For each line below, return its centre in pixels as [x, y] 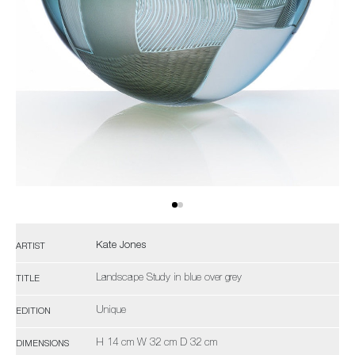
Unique [111, 311]
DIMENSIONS [42, 344]
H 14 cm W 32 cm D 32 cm [157, 344]
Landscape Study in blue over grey [169, 279]
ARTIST [31, 246]
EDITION [33, 311]
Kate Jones [121, 246]
